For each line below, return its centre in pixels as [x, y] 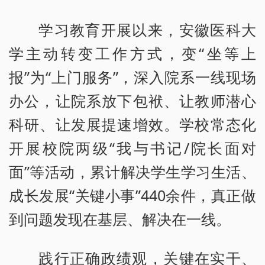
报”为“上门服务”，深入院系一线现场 [132, 77]
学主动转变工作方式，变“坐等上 [132, 54]
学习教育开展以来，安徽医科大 [147, 30]
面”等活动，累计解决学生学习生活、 [132, 172]
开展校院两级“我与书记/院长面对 [132, 148]
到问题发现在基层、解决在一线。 [120, 219]
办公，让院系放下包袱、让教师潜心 [132, 101]
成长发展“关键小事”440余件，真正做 [132, 195]
